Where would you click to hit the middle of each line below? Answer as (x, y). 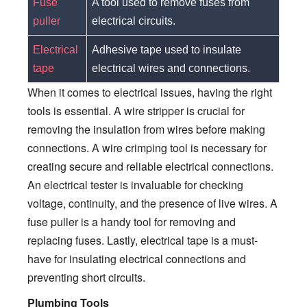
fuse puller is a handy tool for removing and (132, 221)
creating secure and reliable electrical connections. (150, 166)
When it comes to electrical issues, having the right (150, 92)
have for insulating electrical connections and (137, 258)
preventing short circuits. (86, 277)
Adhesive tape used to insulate (167, 49)
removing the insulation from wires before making (146, 129)
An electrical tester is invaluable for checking (135, 184)
